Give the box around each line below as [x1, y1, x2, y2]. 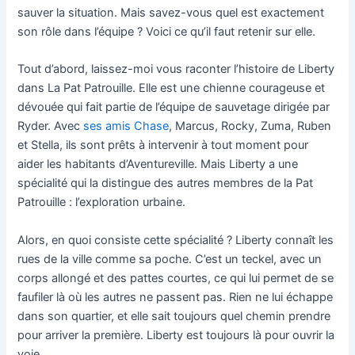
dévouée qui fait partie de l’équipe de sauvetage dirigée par [17, 100, 330, 115]
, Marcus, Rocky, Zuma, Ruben [169, 119, 332, 134]
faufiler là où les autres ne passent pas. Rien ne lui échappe [17, 289, 334, 304]
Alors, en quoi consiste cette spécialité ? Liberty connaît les [17, 232, 334, 247]
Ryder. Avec [17, 119, 84, 134]
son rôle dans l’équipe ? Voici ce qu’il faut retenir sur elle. [17, 24, 316, 39]
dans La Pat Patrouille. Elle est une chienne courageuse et [17, 81, 326, 96]
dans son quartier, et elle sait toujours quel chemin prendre [17, 308, 331, 323]
